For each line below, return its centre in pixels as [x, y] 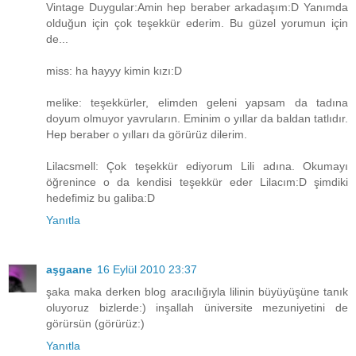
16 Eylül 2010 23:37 [147, 270]
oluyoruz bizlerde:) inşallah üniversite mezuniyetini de [197, 308]
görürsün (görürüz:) [95, 324]
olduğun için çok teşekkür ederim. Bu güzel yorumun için [197, 23]
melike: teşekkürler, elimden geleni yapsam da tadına [197, 103]
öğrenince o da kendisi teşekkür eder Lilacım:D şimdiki [197, 182]
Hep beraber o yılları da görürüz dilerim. [147, 135]
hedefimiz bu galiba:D [101, 198]
